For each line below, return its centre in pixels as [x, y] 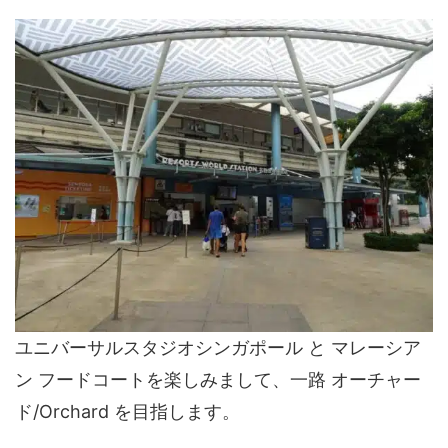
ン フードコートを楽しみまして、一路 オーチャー [218, 379]
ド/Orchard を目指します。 [127, 411]
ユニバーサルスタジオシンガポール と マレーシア [218, 347]
